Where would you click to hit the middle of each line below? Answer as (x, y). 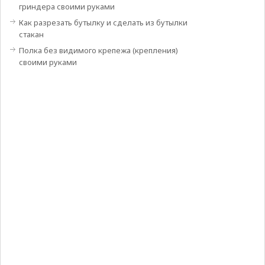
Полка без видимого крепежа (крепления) (98, 51)
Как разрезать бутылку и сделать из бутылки (103, 23)
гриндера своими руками (67, 7)
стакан (31, 35)
